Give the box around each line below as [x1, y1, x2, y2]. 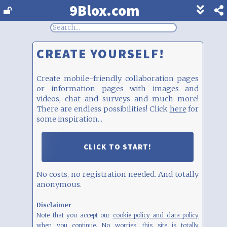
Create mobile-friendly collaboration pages [36, 74, 199, 84]
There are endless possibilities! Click [36, 104, 170, 114]
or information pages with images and [36, 84, 199, 94]
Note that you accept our [36, 211, 113, 219]
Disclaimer [36, 201, 71, 209]
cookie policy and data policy [112, 211, 199, 219]
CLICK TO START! [84, 142, 152, 152]
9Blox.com [69, 1, 139, 20]
